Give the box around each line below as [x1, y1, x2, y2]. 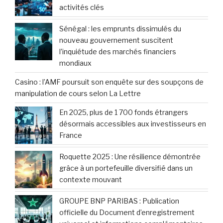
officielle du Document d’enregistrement [59, 208, 195, 217]
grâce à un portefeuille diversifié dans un [59, 164, 193, 173]
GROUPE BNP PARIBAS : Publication [59, 197, 179, 206]
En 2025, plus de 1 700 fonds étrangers [59, 108, 188, 117]
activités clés [59, 3, 104, 12]
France [59, 131, 82, 140]
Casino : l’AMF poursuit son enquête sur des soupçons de [15, 78, 204, 87]
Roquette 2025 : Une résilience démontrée [59, 152, 201, 161]
